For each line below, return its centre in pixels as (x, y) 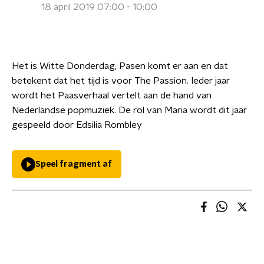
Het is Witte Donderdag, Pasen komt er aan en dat (120, 66)
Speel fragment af (74, 164)
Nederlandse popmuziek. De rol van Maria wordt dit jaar (129, 110)
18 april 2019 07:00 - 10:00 (99, 7)
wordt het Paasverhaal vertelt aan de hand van (112, 95)
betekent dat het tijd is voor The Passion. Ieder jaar (121, 81)
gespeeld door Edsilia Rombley (77, 125)
